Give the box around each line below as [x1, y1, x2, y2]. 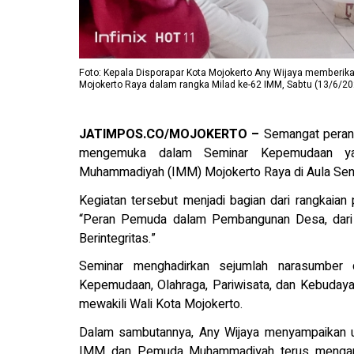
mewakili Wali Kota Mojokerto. [79, 295, 243, 314]
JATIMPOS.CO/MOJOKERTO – [79, 125, 260, 144]
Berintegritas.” [79, 228, 156, 248]
